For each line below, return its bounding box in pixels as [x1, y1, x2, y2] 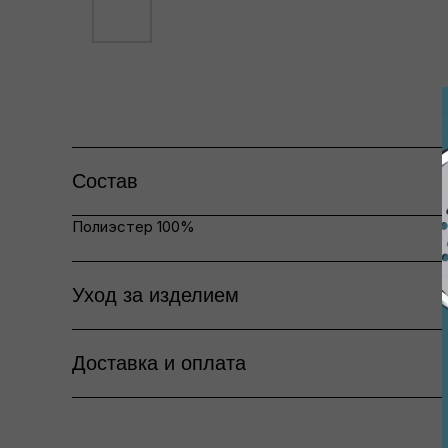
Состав [72, 170, 138, 192]
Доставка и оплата [72, 352, 246, 374]
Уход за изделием [72, 284, 239, 306]
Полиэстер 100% [72, 217, 195, 236]
